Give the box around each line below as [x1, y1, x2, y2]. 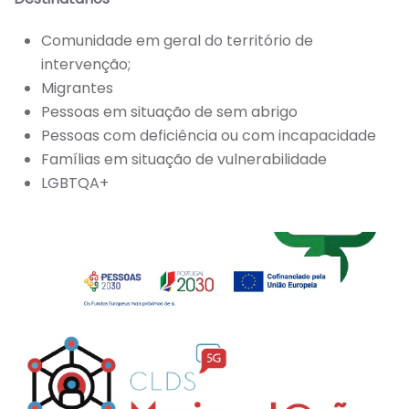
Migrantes [41, 78, 113, 100]
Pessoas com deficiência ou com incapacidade [41, 125, 376, 147]
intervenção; [41, 54, 131, 76]
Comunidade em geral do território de [41, 30, 313, 52]
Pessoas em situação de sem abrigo [41, 101, 298, 123]
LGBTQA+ [41, 173, 109, 194]
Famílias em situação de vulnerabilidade [41, 149, 327, 171]
